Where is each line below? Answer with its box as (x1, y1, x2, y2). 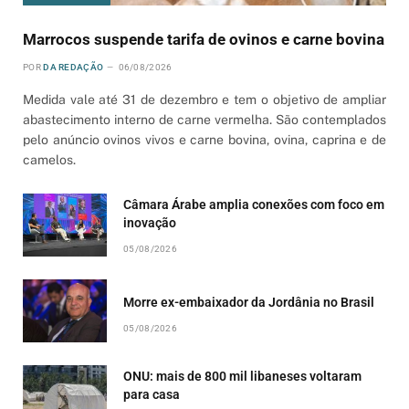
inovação (123, 215, 176, 231)
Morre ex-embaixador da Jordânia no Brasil (123, 295, 374, 310)
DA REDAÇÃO (43, 62, 104, 73)
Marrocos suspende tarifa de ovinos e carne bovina (23, 30, 384, 49)
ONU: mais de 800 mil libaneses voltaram (123, 369, 362, 384)
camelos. (23, 152, 76, 168)
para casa (123, 387, 180, 403)
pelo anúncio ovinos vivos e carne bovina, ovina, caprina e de (23, 132, 386, 148)
